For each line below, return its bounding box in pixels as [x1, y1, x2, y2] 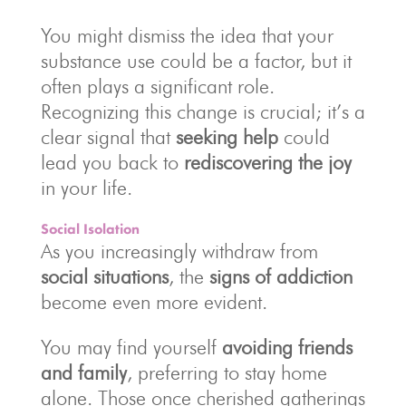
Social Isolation [40, 219, 140, 239]
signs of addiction [208, 265, 353, 289]
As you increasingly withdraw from [40, 239, 318, 264]
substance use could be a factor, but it [40, 49, 352, 73]
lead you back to [40, 150, 184, 175]
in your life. [40, 176, 132, 200]
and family [40, 361, 127, 385]
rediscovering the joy [183, 150, 352, 175]
